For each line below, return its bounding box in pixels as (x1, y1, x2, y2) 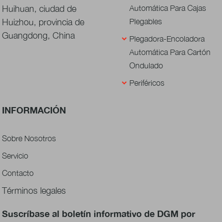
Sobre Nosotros (2, 134, 56, 143)
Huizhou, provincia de (2, 17, 85, 28)
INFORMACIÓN (2, 105, 66, 116)
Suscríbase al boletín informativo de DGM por (2, 208, 196, 220)
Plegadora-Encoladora (129, 34, 205, 44)
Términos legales (2, 185, 66, 196)
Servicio (2, 151, 29, 161)
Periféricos (129, 78, 165, 88)
